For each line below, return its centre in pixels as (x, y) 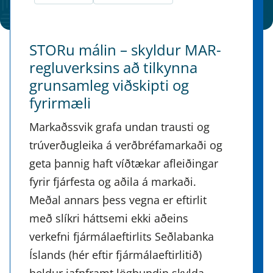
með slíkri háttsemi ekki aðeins (109, 218)
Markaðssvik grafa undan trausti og (119, 126)
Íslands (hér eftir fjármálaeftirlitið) (115, 254)
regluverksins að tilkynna (113, 67)
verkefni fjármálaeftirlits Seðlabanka (122, 236)
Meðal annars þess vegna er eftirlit (118, 200)
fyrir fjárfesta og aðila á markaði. (113, 181)
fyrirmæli (60, 102)
